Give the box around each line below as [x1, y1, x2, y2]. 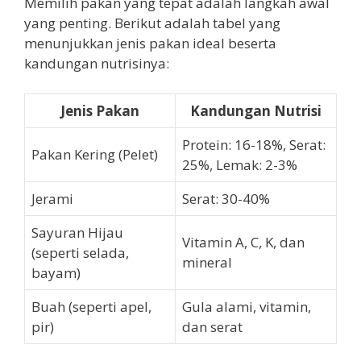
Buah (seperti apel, [31, 297, 151, 317]
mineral [182, 253, 232, 272]
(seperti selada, [31, 243, 129, 263]
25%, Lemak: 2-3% [182, 156, 297, 175]
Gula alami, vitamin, [182, 297, 311, 317]
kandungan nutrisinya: [24, 53, 169, 73]
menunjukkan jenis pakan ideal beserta [24, 33, 276, 52]
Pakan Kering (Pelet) [31, 145, 158, 164]
